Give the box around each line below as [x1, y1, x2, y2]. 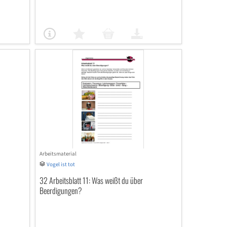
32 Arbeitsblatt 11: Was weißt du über [39, 174, 143, 186]
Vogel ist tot [46, 161, 75, 168]
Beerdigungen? [39, 184, 82, 197]
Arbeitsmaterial [39, 150, 77, 158]
